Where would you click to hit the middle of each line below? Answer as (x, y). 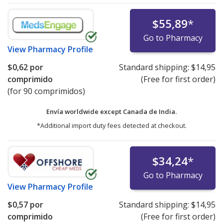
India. (168, 111)
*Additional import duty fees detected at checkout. (111, 125)
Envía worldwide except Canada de (103, 111)
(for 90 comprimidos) (46, 91)
